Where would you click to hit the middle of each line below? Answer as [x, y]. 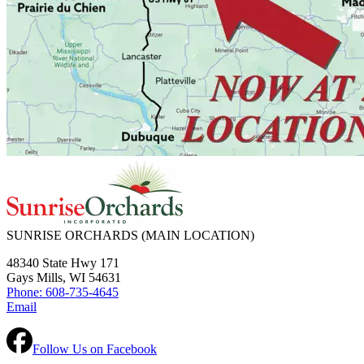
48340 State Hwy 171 [63, 262]
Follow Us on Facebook [95, 349]
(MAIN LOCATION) [198, 235]
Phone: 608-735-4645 [63, 292]
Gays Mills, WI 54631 [64, 277]
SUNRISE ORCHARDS [74, 235]
